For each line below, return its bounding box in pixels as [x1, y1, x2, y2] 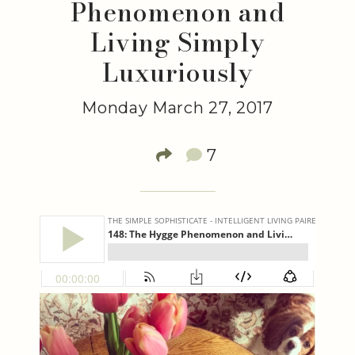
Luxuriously [102, 53, 253, 92]
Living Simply [90, 23, 265, 62]
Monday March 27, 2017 [82, 98, 273, 117]
